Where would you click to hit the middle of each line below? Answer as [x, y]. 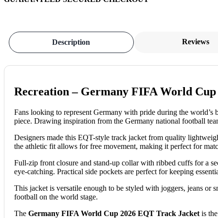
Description [71, 42]
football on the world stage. [56, 197]
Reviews [195, 41]
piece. [23, 121]
